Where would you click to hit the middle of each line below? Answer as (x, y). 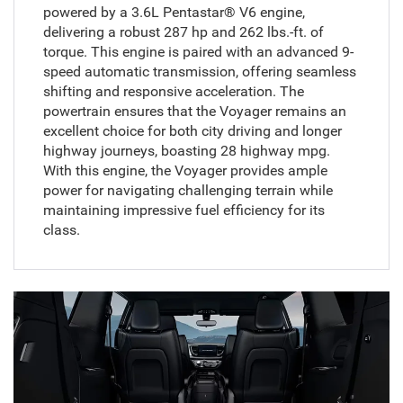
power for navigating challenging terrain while (188, 190)
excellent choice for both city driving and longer (192, 130)
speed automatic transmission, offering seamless (199, 71)
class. (61, 229)
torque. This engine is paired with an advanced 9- (198, 51)
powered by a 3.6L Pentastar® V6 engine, (174, 12)
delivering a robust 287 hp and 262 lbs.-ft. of (183, 31)
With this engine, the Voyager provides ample (185, 170)
